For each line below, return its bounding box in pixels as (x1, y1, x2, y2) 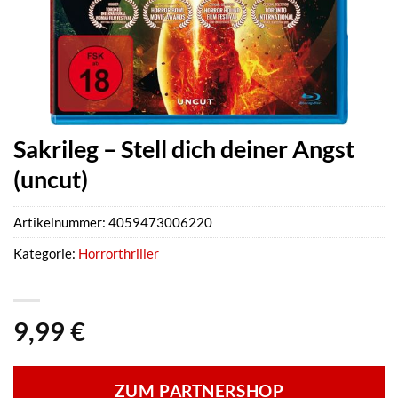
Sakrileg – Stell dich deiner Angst (13, 134, 354, 163)
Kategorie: (13, 245, 78, 262)
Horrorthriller (78, 245, 159, 262)
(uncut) (13, 164, 88, 194)
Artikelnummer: (13, 214, 108, 231)
